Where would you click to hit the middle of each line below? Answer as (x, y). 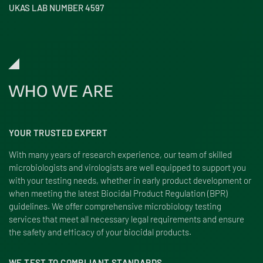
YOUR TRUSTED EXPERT (58, 133)
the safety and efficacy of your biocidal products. (100, 232)
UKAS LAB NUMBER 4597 (56, 7)
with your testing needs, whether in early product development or (130, 180)
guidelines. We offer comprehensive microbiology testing (115, 206)
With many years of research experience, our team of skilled (120, 154)
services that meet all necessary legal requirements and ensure (127, 219)
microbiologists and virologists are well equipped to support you (127, 167)
